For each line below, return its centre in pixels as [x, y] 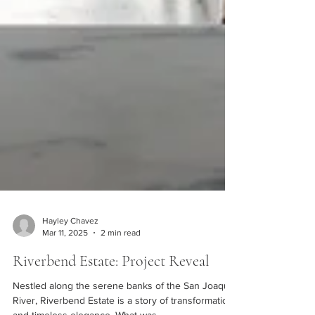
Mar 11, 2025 [65, 308]
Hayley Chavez [70, 297]
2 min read [121, 308]
